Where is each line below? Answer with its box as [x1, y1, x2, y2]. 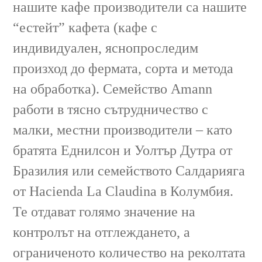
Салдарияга [175, 163, 246, 178]
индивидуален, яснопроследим [13, 40, 199, 56]
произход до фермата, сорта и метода [13, 60, 234, 76]
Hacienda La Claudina [29, 183, 157, 199]
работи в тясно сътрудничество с [13, 101, 209, 117]
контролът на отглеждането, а [13, 224, 191, 240]
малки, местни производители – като [13, 122, 233, 137]
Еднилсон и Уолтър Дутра [61, 142, 216, 158]
